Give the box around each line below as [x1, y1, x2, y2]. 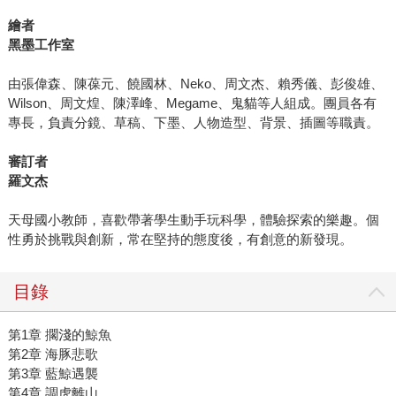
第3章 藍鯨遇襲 [7, 366, 98, 382]
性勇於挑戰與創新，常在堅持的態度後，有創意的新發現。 [7, 232, 353, 247]
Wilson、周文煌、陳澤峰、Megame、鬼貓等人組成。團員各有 [7, 95, 377, 111]
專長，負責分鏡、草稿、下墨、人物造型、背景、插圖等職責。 [7, 115, 379, 131]
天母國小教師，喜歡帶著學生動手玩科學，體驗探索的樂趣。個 [7, 212, 379, 228]
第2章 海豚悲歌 [7, 346, 98, 362]
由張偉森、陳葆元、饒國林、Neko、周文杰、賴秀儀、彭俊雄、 [7, 76, 384, 92]
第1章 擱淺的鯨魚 [7, 327, 111, 343]
